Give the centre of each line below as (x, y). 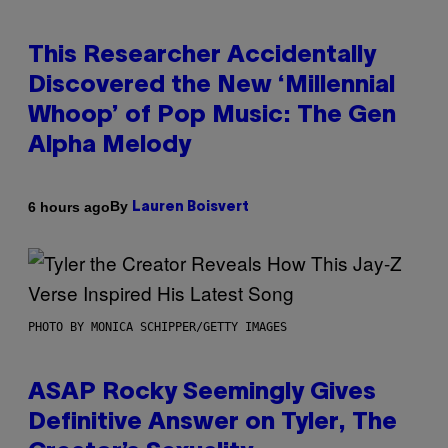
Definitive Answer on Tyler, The (212, 423)
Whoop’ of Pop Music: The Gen (212, 116)
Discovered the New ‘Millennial (211, 86)
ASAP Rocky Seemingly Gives (202, 393)
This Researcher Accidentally (202, 56)
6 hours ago (69, 206)
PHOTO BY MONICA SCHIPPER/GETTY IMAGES (157, 327)
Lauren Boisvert (190, 208)
